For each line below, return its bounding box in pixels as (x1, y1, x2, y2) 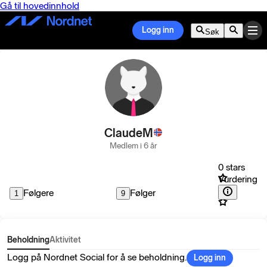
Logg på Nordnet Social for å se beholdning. (7, 252, 187, 263)
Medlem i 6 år (110, 141, 157, 151)
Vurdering (218, 173, 257, 185)
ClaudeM (104, 126, 153, 140)
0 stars (218, 162, 245, 173)
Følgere (23, 187, 54, 198)
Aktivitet (49, 235, 81, 245)
